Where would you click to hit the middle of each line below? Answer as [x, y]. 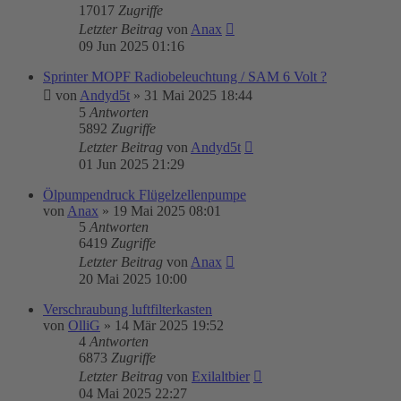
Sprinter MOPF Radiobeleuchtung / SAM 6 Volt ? [185, 77]
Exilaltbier [221, 376]
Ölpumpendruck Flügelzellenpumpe [145, 195]
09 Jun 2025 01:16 [132, 46]
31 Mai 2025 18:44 [198, 95]
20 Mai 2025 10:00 [133, 279]
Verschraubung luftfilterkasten [128, 309]
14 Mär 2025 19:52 [169, 325]
